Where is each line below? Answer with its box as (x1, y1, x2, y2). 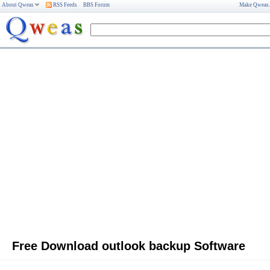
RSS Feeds (52, 2, 77, 8)
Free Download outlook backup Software (12, 239, 245, 253)
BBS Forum (83, 2, 110, 8)
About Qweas (2, 2, 34, 8)
